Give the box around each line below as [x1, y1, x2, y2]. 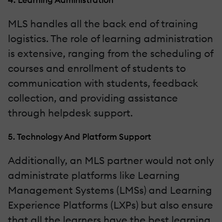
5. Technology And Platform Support [8, 131, 151, 142]
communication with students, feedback [8, 76, 198, 89]
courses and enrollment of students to [8, 61, 186, 74]
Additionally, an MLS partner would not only [8, 154, 214, 166]
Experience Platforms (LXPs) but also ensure [8, 198, 213, 211]
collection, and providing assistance [8, 91, 178, 104]
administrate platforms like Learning [8, 168, 180, 181]
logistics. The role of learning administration [8, 32, 213, 45]
